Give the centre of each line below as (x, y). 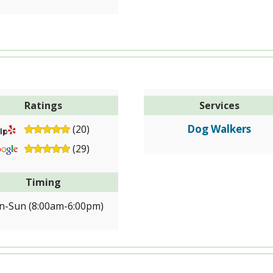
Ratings (44, 105)
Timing (44, 182)
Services (219, 105)
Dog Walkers (219, 129)
